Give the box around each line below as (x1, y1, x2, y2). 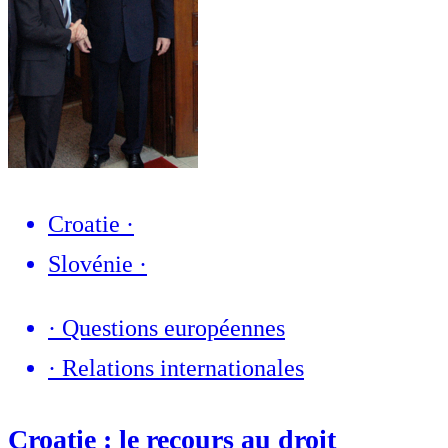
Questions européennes (62, 314, 285, 341)
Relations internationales (62, 354, 304, 381)
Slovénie (48, 250, 133, 277)
